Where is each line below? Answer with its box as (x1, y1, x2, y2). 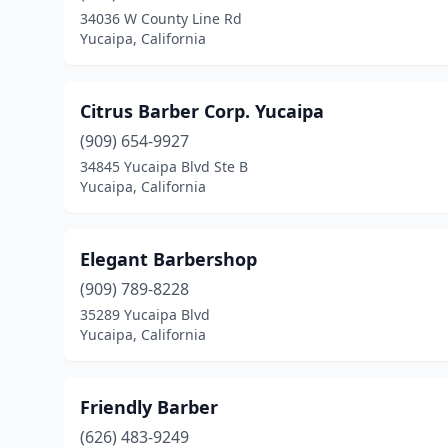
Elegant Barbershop (80, 247, 257, 271)
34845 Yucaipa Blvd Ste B (80, 157, 248, 176)
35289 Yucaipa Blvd (80, 305, 210, 324)
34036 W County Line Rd (80, 9, 242, 28)
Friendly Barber (80, 395, 218, 419)
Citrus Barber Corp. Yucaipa (80, 99, 324, 123)
